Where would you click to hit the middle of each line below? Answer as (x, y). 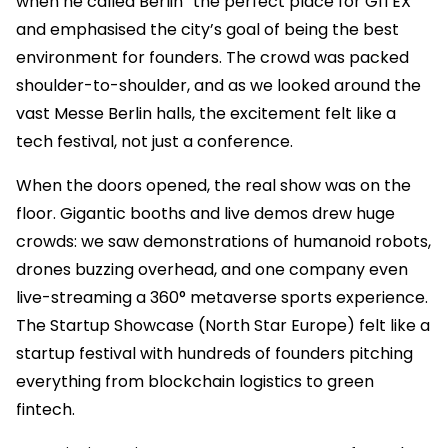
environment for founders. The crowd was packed (212, 57)
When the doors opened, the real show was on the (213, 185)
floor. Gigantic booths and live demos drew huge (205, 213)
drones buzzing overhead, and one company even (212, 269)
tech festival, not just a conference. (154, 141)
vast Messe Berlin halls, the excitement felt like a (206, 113)
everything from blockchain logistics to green (195, 381)
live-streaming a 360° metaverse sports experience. (222, 297)
